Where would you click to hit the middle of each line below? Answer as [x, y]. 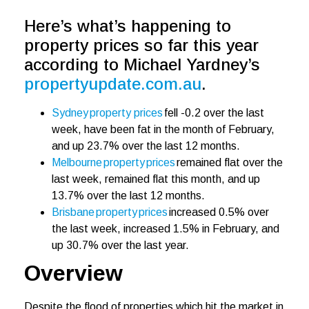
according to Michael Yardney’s [142, 65]
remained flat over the [229, 163]
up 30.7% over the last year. [122, 246]
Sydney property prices [107, 113]
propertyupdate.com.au [113, 84]
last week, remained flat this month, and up [156, 179]
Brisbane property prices [110, 212]
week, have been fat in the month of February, [163, 130]
